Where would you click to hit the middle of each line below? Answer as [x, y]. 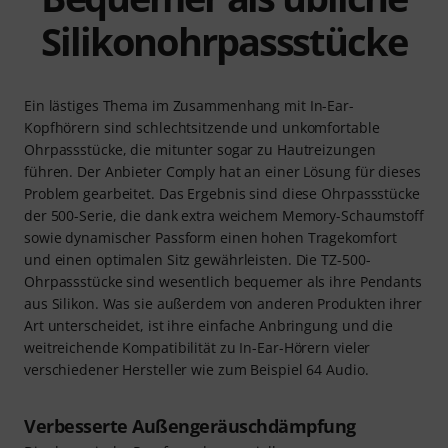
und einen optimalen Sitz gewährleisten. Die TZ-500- [197, 260]
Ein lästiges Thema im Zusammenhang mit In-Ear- [189, 106]
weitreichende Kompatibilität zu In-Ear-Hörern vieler [197, 348]
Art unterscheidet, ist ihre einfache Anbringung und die [208, 326]
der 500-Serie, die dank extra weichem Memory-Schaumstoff [224, 216]
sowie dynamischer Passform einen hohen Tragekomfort [210, 238]
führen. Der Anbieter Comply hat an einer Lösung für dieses [222, 172]
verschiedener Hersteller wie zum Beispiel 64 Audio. [196, 370]
